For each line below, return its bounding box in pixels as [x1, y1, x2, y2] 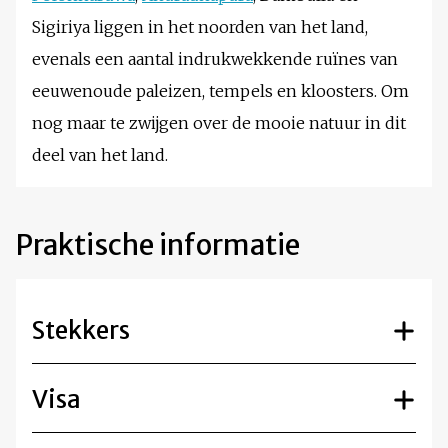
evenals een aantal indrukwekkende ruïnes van [32, 49, 398, 70]
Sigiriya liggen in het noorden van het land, [32, 17, 368, 38]
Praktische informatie [16, 227, 300, 264]
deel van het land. [32, 145, 168, 166]
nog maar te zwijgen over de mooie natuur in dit [32, 113, 406, 134]
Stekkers [32, 315, 130, 347]
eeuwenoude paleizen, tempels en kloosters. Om [32, 81, 409, 102]
